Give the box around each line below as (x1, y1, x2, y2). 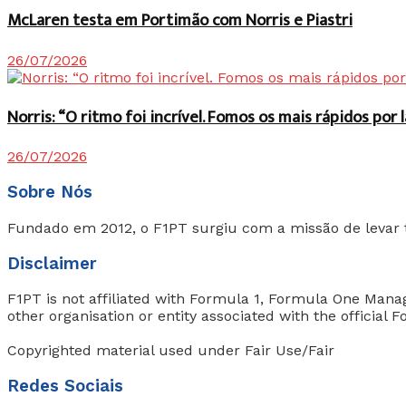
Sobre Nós (7, 182, 92, 203)
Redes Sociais (7, 375, 123, 396)
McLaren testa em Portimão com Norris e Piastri (7, 6, 353, 35)
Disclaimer (7, 253, 97, 274)
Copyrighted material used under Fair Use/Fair (7, 342, 334, 360)
